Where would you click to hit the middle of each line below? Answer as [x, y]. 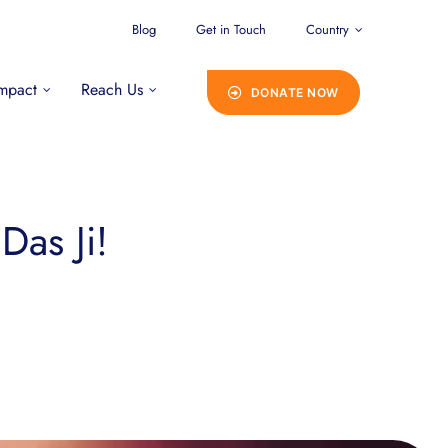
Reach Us [111, 89]
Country [328, 29]
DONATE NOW [294, 92]
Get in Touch [231, 29]
